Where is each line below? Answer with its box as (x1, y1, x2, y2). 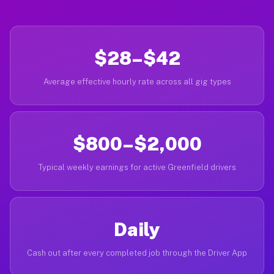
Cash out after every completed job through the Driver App (27, 248, 247, 257)
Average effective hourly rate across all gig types (43, 77, 231, 86)
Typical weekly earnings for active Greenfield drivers (38, 163, 236, 172)
